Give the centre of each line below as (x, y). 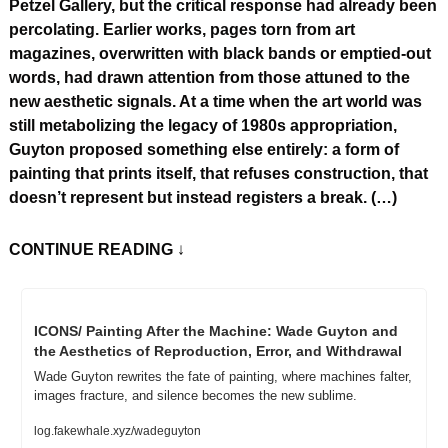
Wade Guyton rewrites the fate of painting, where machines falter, (223, 377)
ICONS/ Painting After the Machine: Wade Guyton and (216, 331)
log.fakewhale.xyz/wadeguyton (117, 431)
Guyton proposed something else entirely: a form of (204, 150)
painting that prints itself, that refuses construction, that (218, 174)
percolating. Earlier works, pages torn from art (182, 30)
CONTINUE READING (91, 250)
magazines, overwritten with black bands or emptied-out (220, 54)
